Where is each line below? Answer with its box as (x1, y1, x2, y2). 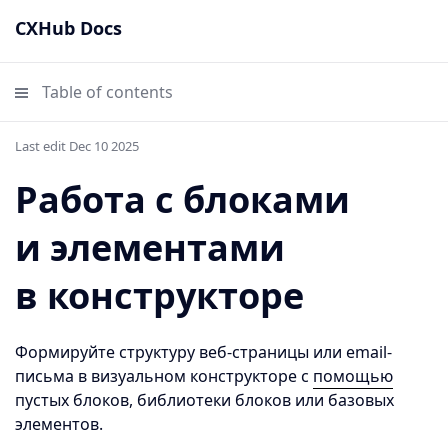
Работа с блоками (15, 175, 350, 224)
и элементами (15, 223, 285, 272)
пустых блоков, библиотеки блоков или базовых (15, 389, 394, 411)
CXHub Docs (15, 16, 122, 40)
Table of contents (38, 81, 173, 103)
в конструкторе (15, 271, 304, 320)
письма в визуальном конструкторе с (15, 365, 313, 387)
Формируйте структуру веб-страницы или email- (15, 341, 392, 363)
